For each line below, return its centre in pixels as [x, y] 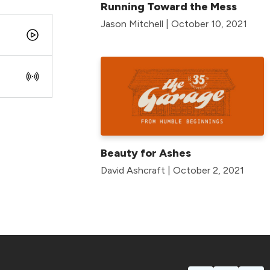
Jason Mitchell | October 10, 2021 [174, 24]
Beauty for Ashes [146, 153]
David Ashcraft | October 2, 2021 [172, 170]
